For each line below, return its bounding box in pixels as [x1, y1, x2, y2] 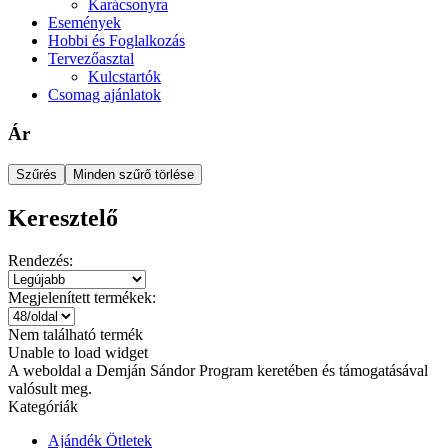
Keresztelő [8, 204, 118, 231]
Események [48, 14, 121, 32]
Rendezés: [8, 251, 73, 269]
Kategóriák [8, 397, 78, 415]
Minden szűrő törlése [73, 166, 194, 182]
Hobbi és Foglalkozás [48, 32, 185, 50]
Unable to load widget [8, 343, 148, 361]
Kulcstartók [88, 68, 161, 86]
